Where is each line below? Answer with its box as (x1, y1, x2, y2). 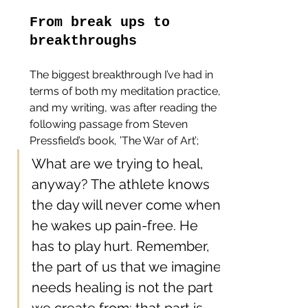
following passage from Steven (30, 117, 190, 131)
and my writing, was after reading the (30, 100, 219, 114)
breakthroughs (30, 32, 137, 49)
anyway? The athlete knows (32, 175, 213, 192)
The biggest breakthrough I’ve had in (30, 67, 216, 81)
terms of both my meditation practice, (30, 84, 223, 98)
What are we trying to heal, (32, 155, 207, 172)
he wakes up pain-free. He (32, 217, 201, 234)
